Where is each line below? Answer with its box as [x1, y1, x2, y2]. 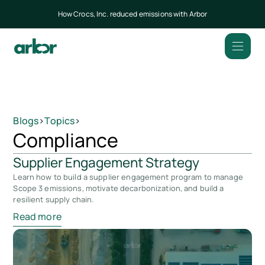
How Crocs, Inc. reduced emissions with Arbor [57, 9, 208, 20]
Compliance [13, 127, 119, 153]
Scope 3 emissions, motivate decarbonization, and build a [13, 183, 224, 193]
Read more [13, 209, 62, 223]
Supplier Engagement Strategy [13, 153, 200, 172]
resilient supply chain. [13, 194, 94, 205]
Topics [44, 114, 75, 127]
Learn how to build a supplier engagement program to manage [13, 172, 243, 182]
